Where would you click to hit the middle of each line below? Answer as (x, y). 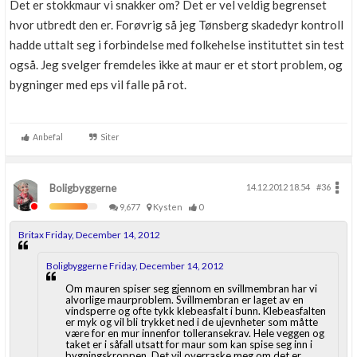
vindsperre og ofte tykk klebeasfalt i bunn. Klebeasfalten (196, 311)
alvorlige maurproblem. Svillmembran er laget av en (184, 300)
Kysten (169, 207)
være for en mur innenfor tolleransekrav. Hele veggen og (195, 333)
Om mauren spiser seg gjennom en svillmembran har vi (191, 288)
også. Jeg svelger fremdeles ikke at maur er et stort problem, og (176, 65)
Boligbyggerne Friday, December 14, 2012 (135, 266)
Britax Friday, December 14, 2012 (89, 235)
